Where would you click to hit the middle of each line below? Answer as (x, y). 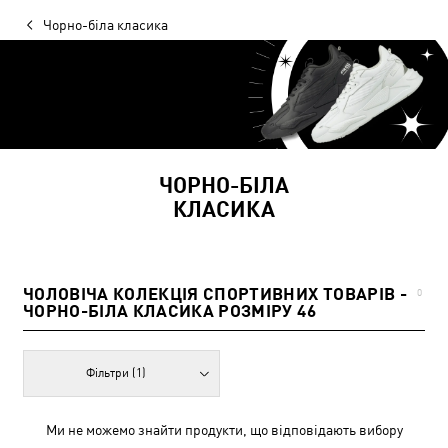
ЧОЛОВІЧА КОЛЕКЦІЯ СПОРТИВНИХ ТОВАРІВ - (215, 293)
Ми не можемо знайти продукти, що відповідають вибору (224, 429)
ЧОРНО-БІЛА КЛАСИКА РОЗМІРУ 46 (169, 310)
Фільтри (109, 372)
